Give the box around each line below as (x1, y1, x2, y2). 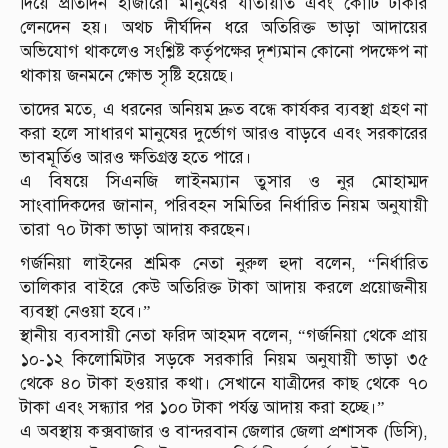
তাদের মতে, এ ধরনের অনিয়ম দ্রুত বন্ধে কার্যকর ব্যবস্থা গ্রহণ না (20, 99, 428, 121)
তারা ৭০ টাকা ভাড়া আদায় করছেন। (20, 219, 252, 241)
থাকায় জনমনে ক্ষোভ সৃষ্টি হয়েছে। (20, 65, 235, 87)
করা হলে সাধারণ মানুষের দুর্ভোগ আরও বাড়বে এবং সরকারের (20, 123, 428, 145)
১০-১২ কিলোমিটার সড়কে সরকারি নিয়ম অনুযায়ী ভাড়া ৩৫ (20, 349, 428, 371)
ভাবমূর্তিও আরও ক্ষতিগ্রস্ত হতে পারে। (20, 147, 252, 169)
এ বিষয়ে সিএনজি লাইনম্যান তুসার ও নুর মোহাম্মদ (20, 171, 428, 193)
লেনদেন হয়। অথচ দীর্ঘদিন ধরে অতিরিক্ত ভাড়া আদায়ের (20, 17, 428, 39)
